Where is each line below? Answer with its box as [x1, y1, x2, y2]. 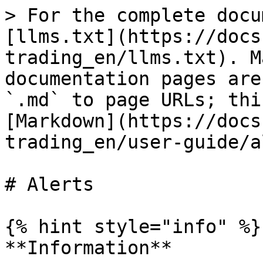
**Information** [5, 237, 172, 258]
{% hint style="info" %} [5, 216, 261, 237]
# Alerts [5, 174, 94, 195]
